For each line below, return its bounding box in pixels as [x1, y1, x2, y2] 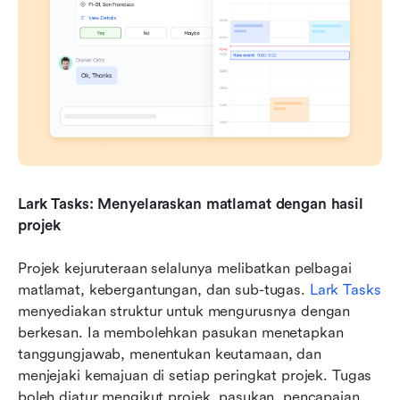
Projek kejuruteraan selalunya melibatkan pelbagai [18, 259, 352, 277]
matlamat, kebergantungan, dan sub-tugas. [18, 280, 310, 298]
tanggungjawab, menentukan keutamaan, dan [18, 345, 321, 362]
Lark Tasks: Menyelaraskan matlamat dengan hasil [18, 195, 363, 212]
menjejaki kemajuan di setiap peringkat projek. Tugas [18, 366, 372, 384]
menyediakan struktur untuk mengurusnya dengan [18, 302, 351, 320]
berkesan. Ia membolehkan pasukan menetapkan [18, 323, 344, 341]
